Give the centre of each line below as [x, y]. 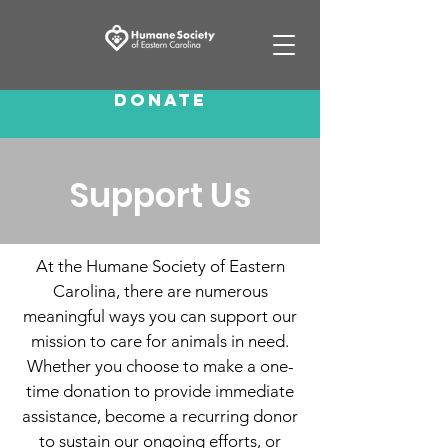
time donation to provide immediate [160, 391]
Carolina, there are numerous [160, 291]
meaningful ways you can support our [160, 316]
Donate [160, 100]
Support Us [160, 195]
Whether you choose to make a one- [160, 366]
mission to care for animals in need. [160, 341]
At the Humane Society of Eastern [160, 266]
